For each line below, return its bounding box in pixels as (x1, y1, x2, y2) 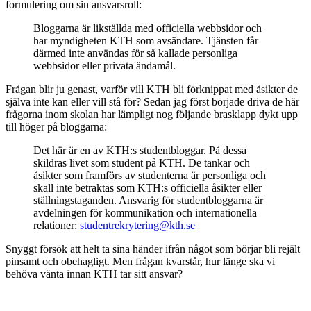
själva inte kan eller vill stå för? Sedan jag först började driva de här (6, 95, 299, 108)
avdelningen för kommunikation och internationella (33, 206, 257, 219)
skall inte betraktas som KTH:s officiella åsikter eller (33, 181, 262, 194)
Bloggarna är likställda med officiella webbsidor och (33, 22, 262, 34)
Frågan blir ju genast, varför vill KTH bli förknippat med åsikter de (6, 83, 298, 95)
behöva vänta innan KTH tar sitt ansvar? (6, 267, 183, 280)
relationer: (33, 219, 80, 231)
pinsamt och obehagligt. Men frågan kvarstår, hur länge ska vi (6, 255, 275, 267)
